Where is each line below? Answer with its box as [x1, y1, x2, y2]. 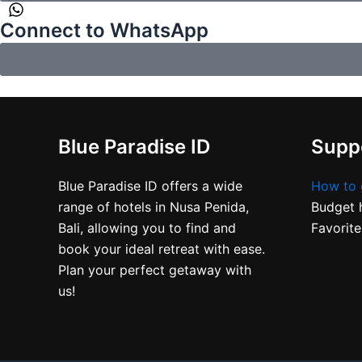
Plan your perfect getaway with [58, 262, 251, 278]
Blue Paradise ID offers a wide [58, 178, 242, 194]
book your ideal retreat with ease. [58, 241, 265, 257]
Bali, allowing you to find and [58, 220, 236, 236]
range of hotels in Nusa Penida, [58, 199, 249, 215]
